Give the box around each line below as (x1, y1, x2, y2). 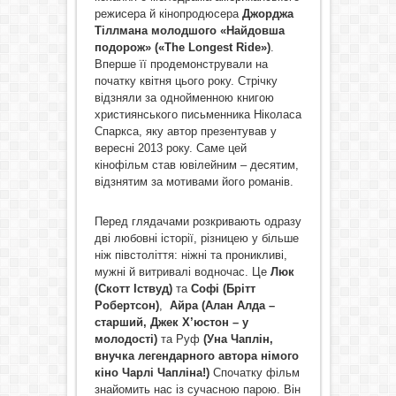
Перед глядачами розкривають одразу (94, 215, 301, 228)
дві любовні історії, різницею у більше (94, 232, 299, 245)
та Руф (156, 332, 203, 346)
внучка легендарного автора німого (94, 349, 299, 362)
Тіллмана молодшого (94, 24, 217, 37)
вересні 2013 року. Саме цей (94, 141, 247, 155)
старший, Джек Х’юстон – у (94, 316, 248, 329)
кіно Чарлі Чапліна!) (94, 366, 213, 379)
